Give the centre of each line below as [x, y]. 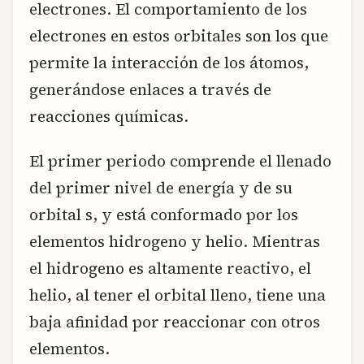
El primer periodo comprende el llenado [180, 161]
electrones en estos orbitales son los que [179, 36]
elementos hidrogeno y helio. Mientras [175, 242]
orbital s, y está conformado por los [164, 215]
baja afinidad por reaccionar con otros [175, 322]
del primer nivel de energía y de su [161, 188]
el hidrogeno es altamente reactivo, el [170, 269]
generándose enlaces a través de [150, 90]
